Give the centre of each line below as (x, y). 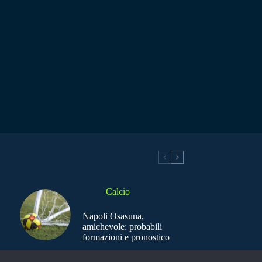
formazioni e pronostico (126, 237)
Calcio (118, 192)
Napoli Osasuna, (113, 216)
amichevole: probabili (122, 227)
